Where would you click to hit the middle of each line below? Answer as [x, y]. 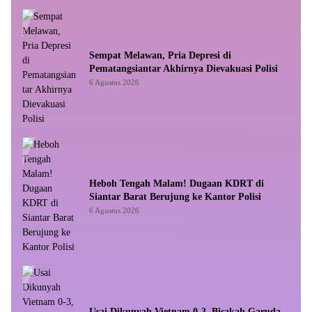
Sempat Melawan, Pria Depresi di [160, 55]
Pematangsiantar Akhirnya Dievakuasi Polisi [184, 69]
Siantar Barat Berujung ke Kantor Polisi [175, 197]
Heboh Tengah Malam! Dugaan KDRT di [177, 184]
